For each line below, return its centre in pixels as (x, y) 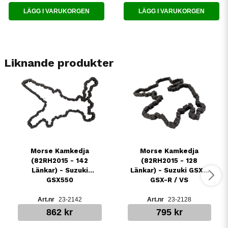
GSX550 (60, 180)
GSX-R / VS (169, 180)
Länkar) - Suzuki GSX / (169, 170)
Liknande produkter (59, 63)
